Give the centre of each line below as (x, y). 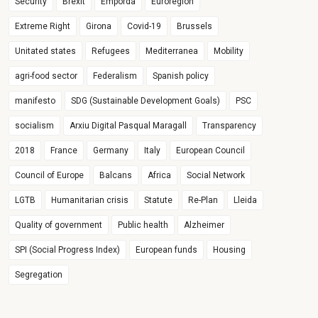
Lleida (246, 200)
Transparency (230, 126)
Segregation (39, 275)
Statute (159, 200)
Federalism (115, 76)
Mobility (229, 51)
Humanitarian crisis (90, 200)
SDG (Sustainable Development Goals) (146, 101)
